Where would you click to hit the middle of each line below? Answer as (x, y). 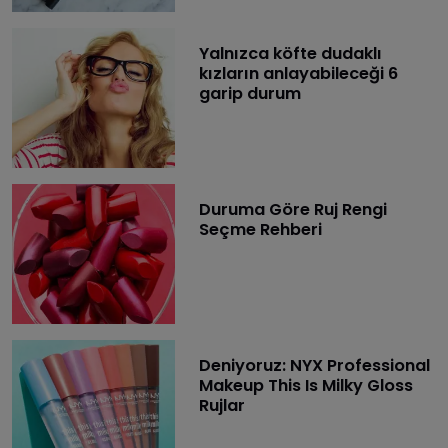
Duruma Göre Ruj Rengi (292, 209)
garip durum (249, 93)
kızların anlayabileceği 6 (298, 73)
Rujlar (221, 406)
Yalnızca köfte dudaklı (290, 53)
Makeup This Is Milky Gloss (305, 386)
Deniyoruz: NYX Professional (314, 366)
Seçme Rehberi (260, 229)
